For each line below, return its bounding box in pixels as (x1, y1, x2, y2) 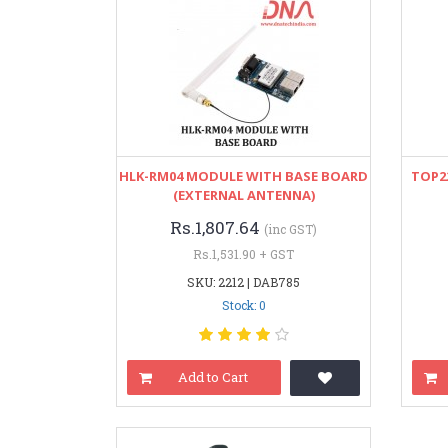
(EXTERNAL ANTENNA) (172, 186, 315, 204)
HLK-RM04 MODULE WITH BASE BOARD (119, 167, 369, 185)
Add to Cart (178, 368, 249, 386)
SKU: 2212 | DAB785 (187, 274, 301, 290)
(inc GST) (264, 221, 318, 237)
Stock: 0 (221, 297, 266, 313)
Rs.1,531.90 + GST (193, 246, 295, 262)
